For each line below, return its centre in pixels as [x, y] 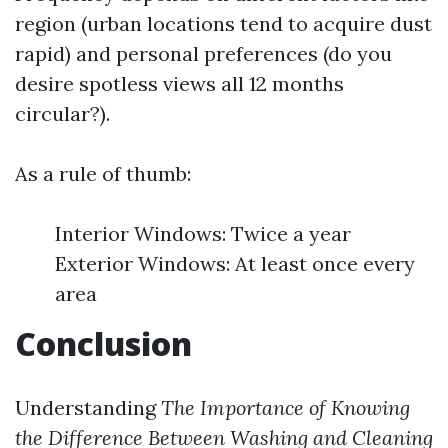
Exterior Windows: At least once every [235, 263]
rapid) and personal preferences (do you [203, 53]
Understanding [88, 407]
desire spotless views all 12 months [179, 83]
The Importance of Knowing [285, 407]
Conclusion [103, 343]
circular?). [62, 113]
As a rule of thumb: [103, 173]
